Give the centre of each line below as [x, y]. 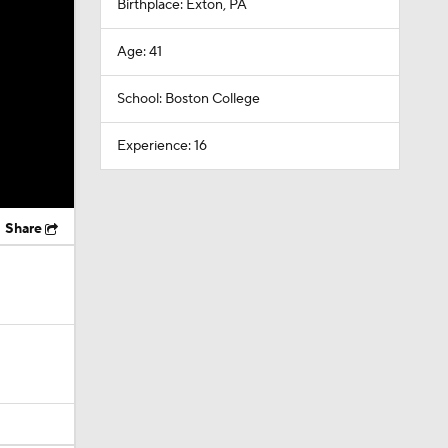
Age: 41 [139, 52]
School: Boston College [188, 99]
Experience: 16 [161, 146]
